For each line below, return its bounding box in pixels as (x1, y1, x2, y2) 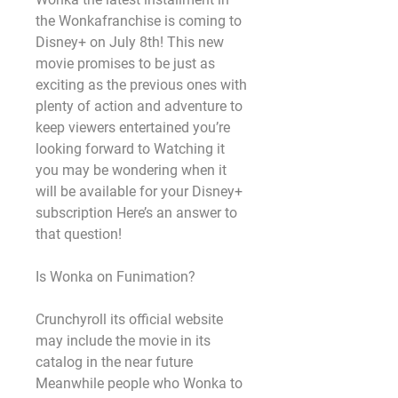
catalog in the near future (36, 354, 193, 370)
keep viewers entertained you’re (36, 119, 230, 136)
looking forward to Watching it (36, 140, 225, 157)
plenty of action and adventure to (36, 98, 243, 115)
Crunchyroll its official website (36, 311, 223, 328)
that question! (36, 226, 122, 243)
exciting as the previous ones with (36, 76, 247, 93)
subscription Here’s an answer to (36, 204, 237, 221)
